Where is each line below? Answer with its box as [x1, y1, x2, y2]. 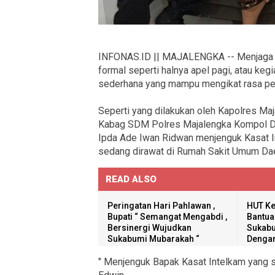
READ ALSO [106, 174, 157, 185]
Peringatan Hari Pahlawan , [107, 201, 215, 211]
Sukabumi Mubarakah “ [107, 234, 199, 244]
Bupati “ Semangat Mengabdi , [107, 212, 227, 222]
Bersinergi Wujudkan [107, 223, 192, 233]
